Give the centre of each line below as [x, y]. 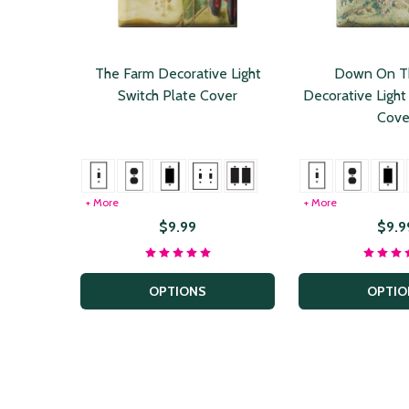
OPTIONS [178, 291]
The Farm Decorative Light [178, 74]
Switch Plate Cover [178, 96]
